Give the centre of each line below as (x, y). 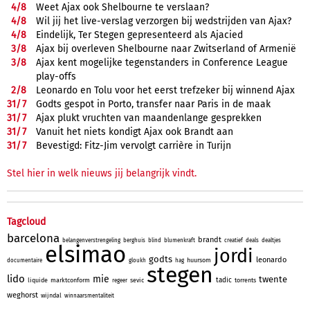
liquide (38, 280)
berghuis (134, 240)
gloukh (137, 260)
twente (273, 279)
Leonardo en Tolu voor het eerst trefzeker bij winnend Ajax (165, 90)
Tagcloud (26, 221)
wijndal (51, 295)
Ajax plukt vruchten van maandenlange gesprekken (149, 118)
